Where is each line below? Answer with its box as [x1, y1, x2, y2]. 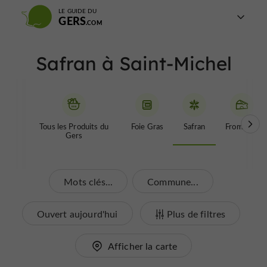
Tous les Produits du [39, 121, 108, 131]
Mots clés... [64, 175, 113, 188]
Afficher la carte [107, 240, 178, 252]
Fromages [225, 121, 259, 131]
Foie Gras [131, 121, 164, 131]
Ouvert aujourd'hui [36, 207, 118, 220]
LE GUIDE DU [58, 7, 97, 15]
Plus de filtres [166, 207, 226, 220]
